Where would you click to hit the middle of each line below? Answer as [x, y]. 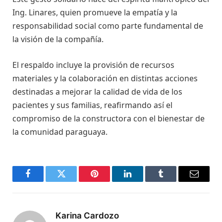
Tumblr [173, 181]
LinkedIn [143, 181]
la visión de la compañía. [58, 39]
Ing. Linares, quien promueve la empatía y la [95, 13]
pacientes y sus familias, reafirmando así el [92, 105]
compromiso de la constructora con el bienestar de [109, 118]
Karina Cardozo [87, 215]
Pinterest [109, 181]
